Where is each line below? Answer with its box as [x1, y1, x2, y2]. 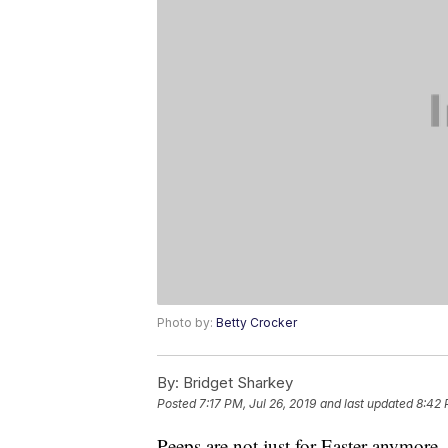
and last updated [320, 396, 413, 412]
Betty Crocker [216, 315, 297, 331]
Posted [157, 396, 199, 412]
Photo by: [157, 315, 216, 331]
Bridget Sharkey [179, 373, 293, 393]
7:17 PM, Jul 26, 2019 [199, 396, 316, 412]
